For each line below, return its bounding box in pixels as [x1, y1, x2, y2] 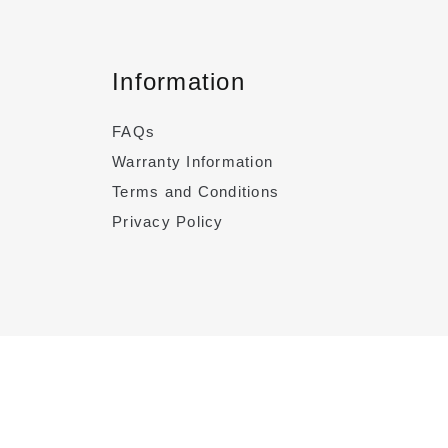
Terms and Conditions [112, 182, 279, 200]
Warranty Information [112, 152, 273, 170]
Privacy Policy [112, 212, 224, 230]
